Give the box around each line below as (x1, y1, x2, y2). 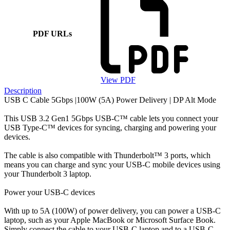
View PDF (101, 75, 136, 84)
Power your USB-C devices (4, 187, 95, 197)
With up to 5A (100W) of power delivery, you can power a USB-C (4, 206, 221, 215)
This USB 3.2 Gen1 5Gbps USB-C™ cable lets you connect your (4, 113, 218, 123)
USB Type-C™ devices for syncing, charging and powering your (4, 123, 216, 132)
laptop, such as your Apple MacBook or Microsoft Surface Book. (4, 215, 216, 224)
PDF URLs (32, 29, 72, 38)
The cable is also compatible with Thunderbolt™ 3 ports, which (4, 150, 210, 160)
